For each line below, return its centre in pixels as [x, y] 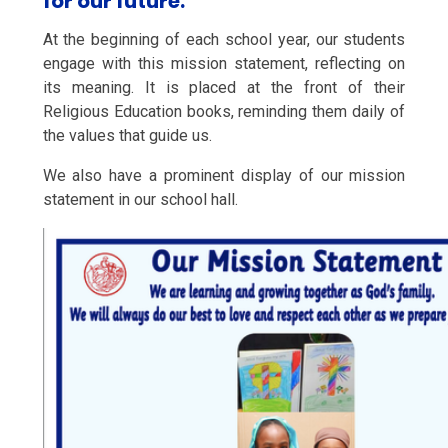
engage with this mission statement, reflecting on [224, 63]
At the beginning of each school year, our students [224, 39]
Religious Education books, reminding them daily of [224, 111]
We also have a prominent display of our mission [224, 175]
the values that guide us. [127, 135]
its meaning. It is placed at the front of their [224, 87]
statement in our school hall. [140, 199]
